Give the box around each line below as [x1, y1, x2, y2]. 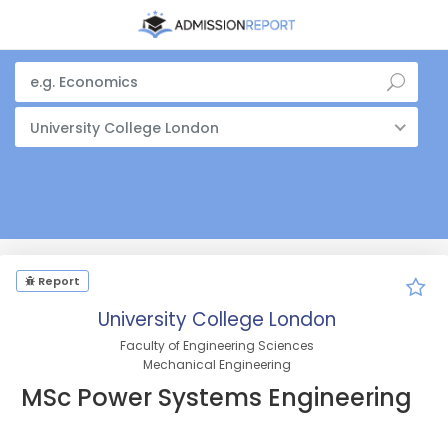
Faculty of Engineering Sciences [119, 337, 314, 354]
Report [35, 273, 80, 289]
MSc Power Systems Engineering [21, 381, 412, 414]
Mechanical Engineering [142, 356, 291, 373]
